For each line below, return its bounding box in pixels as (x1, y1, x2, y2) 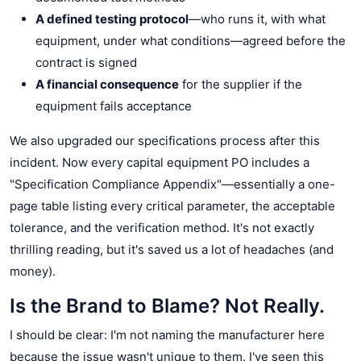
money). (10, 263, 56, 279)
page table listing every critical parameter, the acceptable (10, 197, 335, 214)
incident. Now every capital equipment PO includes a (10, 154, 309, 170)
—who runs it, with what (189, 10, 326, 27)
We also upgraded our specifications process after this (10, 132, 320, 148)
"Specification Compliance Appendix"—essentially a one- (10, 176, 335, 192)
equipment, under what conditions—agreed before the (35, 32, 346, 48)
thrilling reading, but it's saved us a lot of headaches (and (10, 241, 334, 257)
